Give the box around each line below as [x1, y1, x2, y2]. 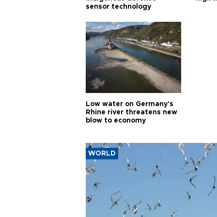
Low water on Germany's [86, 100, 173, 108]
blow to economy [86, 117, 146, 124]
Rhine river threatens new [86, 108, 177, 116]
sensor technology [86, 3, 151, 10]
